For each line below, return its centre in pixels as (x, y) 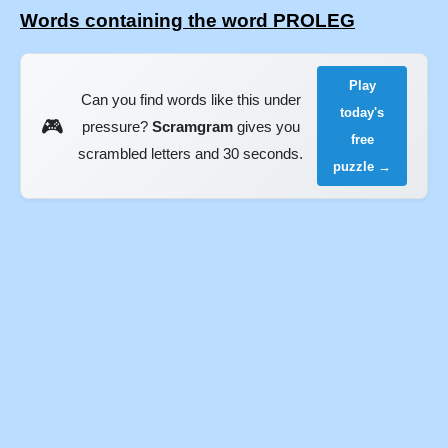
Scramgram (192, 126)
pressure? (116, 126)
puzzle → (362, 167)
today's (362, 113)
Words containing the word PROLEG (187, 21)
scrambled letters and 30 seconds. (191, 153)
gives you (266, 126)
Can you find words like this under (190, 99)
